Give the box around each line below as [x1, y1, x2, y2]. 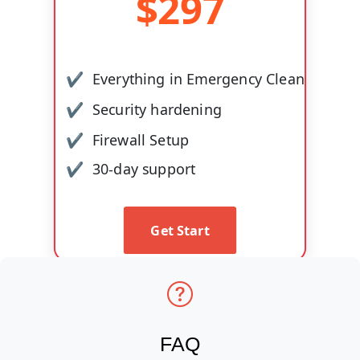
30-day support [92, 159, 196, 179]
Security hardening [92, 99, 223, 119]
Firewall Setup [92, 129, 190, 149]
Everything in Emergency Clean [92, 68, 305, 89]
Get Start [150, 221, 210, 240]
